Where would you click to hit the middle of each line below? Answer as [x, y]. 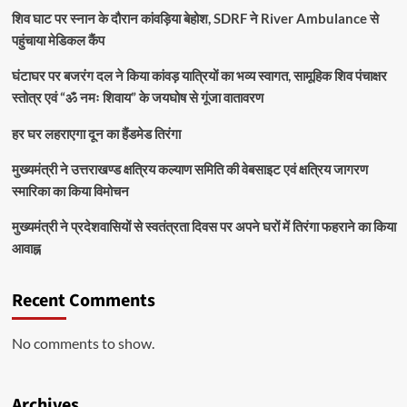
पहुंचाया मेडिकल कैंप [58, 40]
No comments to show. [83, 342]
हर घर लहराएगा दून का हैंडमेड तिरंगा [96, 133]
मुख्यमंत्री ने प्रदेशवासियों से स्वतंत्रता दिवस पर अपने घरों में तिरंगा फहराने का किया [203, 226]
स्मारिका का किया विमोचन [70, 190]
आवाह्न [26, 248]
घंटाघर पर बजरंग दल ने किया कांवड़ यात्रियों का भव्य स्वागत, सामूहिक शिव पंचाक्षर [199, 75]
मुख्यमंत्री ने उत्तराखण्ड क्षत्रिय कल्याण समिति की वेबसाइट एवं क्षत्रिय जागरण [189, 169]
